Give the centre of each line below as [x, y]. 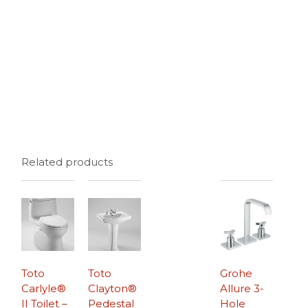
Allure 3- [242, 289]
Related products [67, 162]
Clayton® [113, 289]
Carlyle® [44, 289]
